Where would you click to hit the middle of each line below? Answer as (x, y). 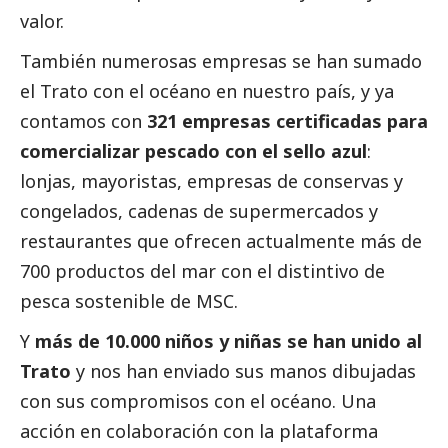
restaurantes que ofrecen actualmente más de (221, 241)
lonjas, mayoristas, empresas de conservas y (211, 181)
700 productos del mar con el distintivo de (202, 271)
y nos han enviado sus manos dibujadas (243, 371)
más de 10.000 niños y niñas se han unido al (228, 341)
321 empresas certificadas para (287, 121)
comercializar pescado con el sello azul (193, 151)
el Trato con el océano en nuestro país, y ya (207, 91)
